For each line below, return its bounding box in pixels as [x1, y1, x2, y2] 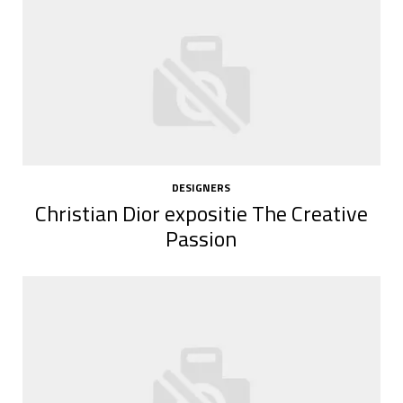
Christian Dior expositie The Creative [34, 196, 368, 229]
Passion [166, 221, 237, 255]
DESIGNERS [172, 179, 231, 197]
